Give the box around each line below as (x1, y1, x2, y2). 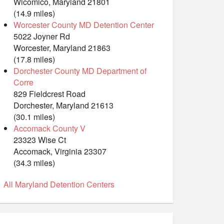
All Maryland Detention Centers (3, 178, 114, 190)
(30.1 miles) (13, 111, 55, 123)
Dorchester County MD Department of (13, 65, 146, 77)
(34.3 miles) (13, 157, 55, 169)
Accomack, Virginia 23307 (13, 145, 106, 157)
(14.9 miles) (13, 7, 55, 19)
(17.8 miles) (13, 53, 55, 65)
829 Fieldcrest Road (13, 88, 85, 100)
